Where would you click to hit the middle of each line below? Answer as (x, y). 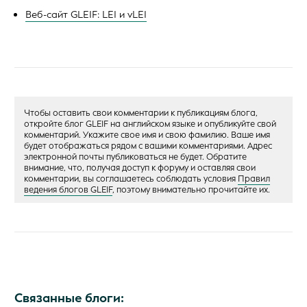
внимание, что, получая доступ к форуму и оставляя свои (140, 168)
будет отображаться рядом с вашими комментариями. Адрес (148, 146)
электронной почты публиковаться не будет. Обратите (135, 157)
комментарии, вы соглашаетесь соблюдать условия (131, 179)
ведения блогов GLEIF (68, 190)
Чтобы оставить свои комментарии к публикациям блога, (141, 113)
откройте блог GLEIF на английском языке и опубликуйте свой (150, 124)
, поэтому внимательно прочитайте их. (191, 190)
